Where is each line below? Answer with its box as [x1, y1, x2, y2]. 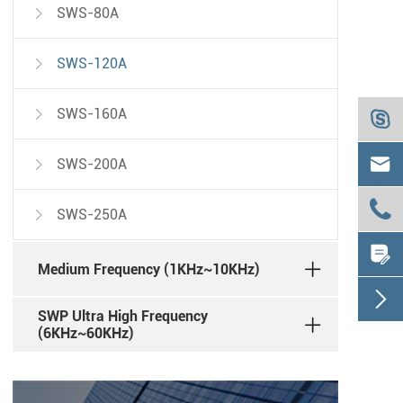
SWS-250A [57, 206, 127, 224]
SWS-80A [57, 4, 119, 22]
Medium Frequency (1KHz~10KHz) [38, 260, 260, 278]
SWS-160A [57, 105, 127, 123]
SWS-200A [57, 156, 127, 174]
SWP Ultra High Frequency [38, 308, 208, 326]
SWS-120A [57, 55, 127, 73]
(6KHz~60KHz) [38, 325, 134, 343]
